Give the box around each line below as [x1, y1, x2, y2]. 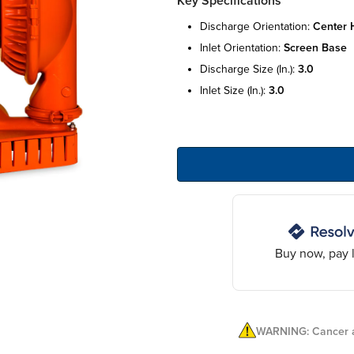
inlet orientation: [200, 40, 284, 55]
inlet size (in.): [200, 83, 269, 97]
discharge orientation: [200, 19, 313, 33]
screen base [284, 40, 347, 55]
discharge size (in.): [200, 62, 298, 76]
